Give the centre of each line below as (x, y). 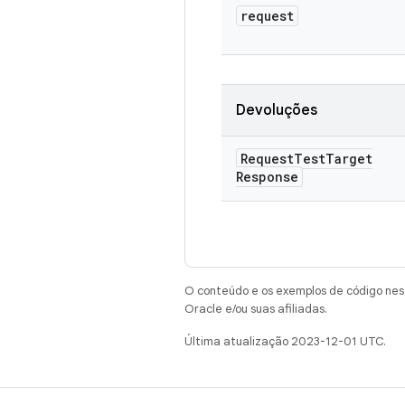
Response (267, 177)
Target (349, 159)
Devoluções (277, 110)
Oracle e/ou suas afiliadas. (256, 309)
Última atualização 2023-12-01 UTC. (285, 341)
